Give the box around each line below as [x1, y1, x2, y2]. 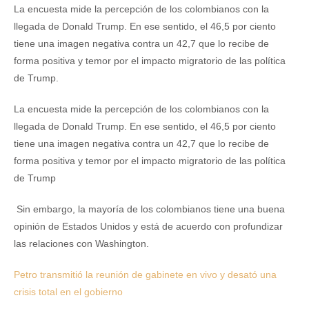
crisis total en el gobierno [14, 286, 126, 297]
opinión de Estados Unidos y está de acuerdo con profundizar [14, 221, 283, 232]
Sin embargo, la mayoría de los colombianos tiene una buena [14, 203, 285, 215]
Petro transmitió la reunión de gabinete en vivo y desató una [14, 269, 277, 280]
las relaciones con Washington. [14, 238, 152, 249]
